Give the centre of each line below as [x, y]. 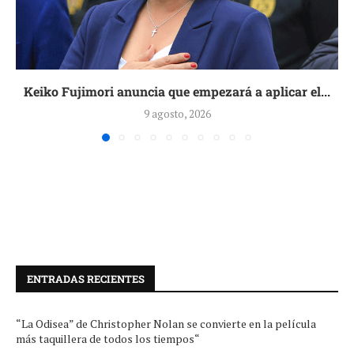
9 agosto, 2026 [177, 113]
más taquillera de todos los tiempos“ [108, 338]
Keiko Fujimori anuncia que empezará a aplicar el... [177, 91]
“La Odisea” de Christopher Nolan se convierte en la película [166, 323]
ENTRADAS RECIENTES [86, 279]
